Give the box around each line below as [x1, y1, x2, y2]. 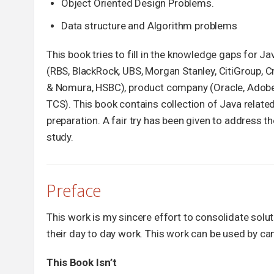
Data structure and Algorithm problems [61, 20, 237, 32]
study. [46, 131, 73, 144]
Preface [46, 179, 102, 202]
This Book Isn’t [46, 256, 117, 268]
